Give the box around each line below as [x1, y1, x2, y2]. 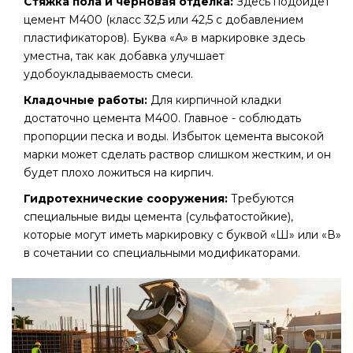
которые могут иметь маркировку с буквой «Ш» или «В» [24, 228, 341, 243]
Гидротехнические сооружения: [24, 191, 228, 206]
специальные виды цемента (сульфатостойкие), [24, 210, 293, 225]
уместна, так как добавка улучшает [24, 49, 225, 64]
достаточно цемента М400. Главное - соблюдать [24, 111, 301, 126]
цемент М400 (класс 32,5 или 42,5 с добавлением [24, 13, 303, 28]
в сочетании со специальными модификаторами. [24, 246, 300, 261]
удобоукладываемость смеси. [24, 67, 193, 82]
